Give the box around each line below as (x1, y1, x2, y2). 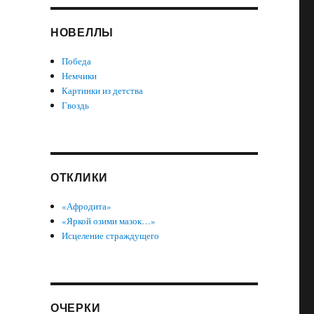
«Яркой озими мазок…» (62, 214, 156, 227)
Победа (62, 55, 92, 67)
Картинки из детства (62, 84, 144, 97)
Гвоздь (62, 99, 90, 111)
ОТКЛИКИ (50, 169, 109, 185)
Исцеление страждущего (62, 229, 160, 242)
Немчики (62, 69, 97, 82)
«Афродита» (62, 200, 112, 212)
